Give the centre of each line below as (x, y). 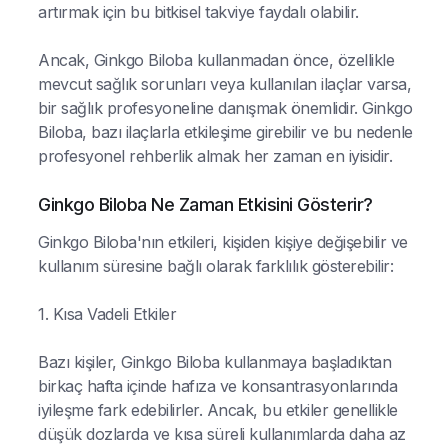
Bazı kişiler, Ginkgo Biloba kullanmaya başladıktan (214, 361)
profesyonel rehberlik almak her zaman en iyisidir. (215, 155)
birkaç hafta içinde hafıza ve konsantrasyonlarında (217, 385)
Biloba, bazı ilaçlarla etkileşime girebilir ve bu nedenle (225, 131)
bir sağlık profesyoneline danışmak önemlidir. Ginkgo (225, 107)
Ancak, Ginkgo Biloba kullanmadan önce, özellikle (216, 59)
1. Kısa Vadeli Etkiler (107, 313)
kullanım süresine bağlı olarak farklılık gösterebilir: (215, 265)
